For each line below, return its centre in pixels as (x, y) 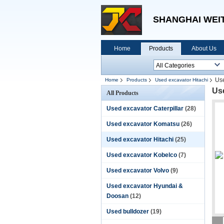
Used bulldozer (128, 211)
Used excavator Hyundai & (145, 186)
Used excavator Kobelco (142, 155)
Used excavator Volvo (138, 170)
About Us (204, 48)
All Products (122, 93)
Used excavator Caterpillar (145, 108)
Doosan (117, 196)
